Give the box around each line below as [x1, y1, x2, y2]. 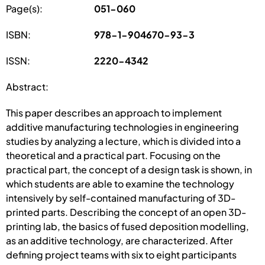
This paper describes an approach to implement [6, 106, 222, 119]
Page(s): [6, 2, 43, 15]
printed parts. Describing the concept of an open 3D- [6, 205, 246, 218]
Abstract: [6, 80, 49, 93]
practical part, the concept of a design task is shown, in [6, 163, 252, 176]
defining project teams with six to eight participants [6, 248, 237, 261]
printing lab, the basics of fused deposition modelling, [6, 219, 249, 232]
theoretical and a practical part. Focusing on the [6, 148, 221, 161]
